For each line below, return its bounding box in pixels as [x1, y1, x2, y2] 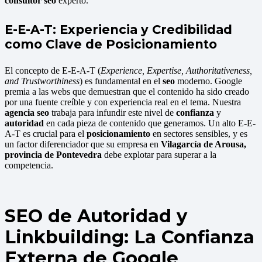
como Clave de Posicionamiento [5, 37, 217, 52]
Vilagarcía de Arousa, [161, 139, 246, 150]
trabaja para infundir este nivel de [49, 108, 176, 118]
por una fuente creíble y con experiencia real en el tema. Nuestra [5, 97, 241, 108]
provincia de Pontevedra [5, 150, 102, 160]
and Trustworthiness [5, 76, 80, 87]
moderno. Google [175, 76, 242, 87]
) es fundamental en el [80, 76, 163, 87]
